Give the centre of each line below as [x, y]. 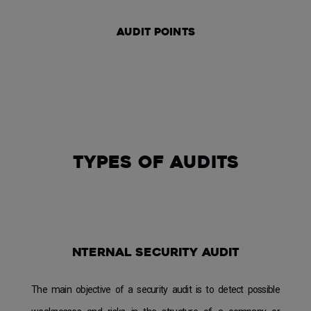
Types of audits [155, 164]
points [174, 33]
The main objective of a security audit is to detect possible [155, 290]
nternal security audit [155, 253]
